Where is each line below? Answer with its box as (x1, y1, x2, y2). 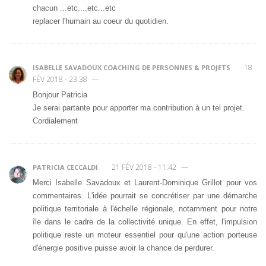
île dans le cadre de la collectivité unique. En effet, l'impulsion (33, 217, 257, 226)
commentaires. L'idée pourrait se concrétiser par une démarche (33, 191, 257, 200)
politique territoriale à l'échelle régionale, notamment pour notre (33, 204, 257, 213)
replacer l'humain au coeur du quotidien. (33, 16, 169, 26)
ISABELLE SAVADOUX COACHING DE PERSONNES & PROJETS (33, 62, 230, 72)
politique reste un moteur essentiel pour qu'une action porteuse (33, 230, 257, 239)
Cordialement (33, 116, 78, 125)
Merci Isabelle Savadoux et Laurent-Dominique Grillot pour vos (33, 178, 257, 187)
